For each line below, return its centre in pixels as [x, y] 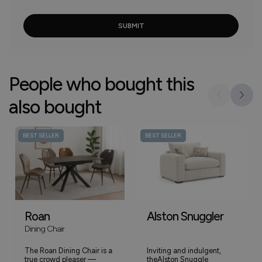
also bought [55, 107]
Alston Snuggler [185, 217]
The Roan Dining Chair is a [68, 251]
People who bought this [101, 84]
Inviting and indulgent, [184, 251]
